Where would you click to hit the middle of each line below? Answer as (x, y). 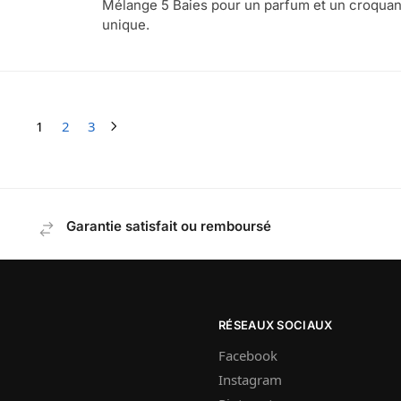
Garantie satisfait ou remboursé (169, 226)
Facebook (248, 355)
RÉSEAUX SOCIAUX (276, 325)
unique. (125, 24)
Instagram (250, 379)
